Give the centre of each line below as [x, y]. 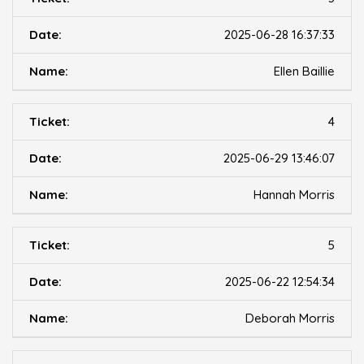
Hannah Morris [294, 195]
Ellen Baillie [304, 71]
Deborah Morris [290, 318]
